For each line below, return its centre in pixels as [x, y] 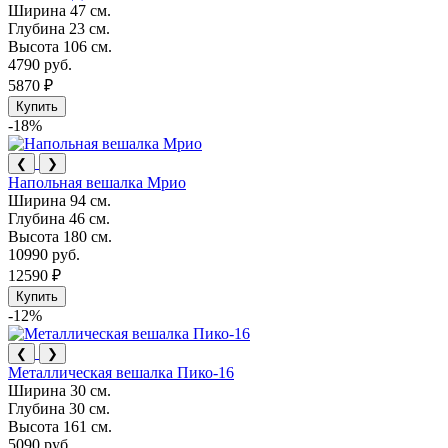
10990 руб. [44, 254]
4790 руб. [40, 64]
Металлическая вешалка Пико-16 [121, 372]
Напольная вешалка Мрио [97, 182]
